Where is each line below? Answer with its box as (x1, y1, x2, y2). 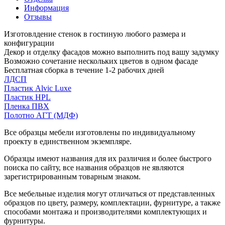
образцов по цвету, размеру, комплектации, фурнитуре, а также (4, 198, 220, 207)
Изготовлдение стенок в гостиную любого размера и (4, 29, 186, 38)
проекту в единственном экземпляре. (4, 137, 132, 146)
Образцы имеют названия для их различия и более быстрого (4, 154, 211, 163)
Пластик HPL (4, 92, 51, 101)
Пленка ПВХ (4, 101, 49, 110)
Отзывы (24, 12, 52, 21)
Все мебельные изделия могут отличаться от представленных (4, 189, 215, 198)
